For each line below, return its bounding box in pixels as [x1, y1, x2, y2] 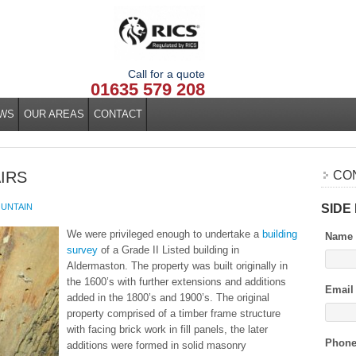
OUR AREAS [24, 108, 84, 120]
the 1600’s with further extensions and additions [67, 276, 286, 288]
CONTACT [94, 108, 142, 120]
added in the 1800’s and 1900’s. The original [67, 292, 269, 304]
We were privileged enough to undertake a [67, 228, 262, 240]
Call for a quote [128, 68, 205, 80]
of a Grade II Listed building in [98, 244, 239, 256]
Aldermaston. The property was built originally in [67, 260, 288, 272]
